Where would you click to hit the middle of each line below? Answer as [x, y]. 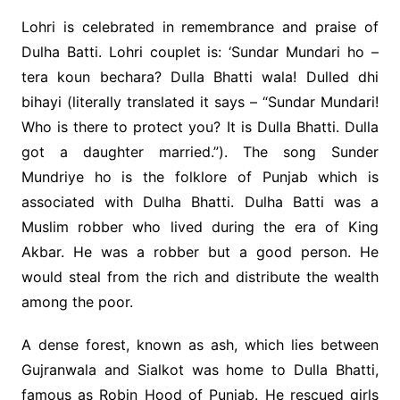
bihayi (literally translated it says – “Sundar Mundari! [200, 102]
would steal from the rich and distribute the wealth [200, 277]
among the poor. [77, 302]
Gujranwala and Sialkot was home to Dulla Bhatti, [200, 370]
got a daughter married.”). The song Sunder [200, 152]
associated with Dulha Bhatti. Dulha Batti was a [200, 202]
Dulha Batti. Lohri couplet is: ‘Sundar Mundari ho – [200, 52]
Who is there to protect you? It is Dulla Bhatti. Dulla [200, 127]
